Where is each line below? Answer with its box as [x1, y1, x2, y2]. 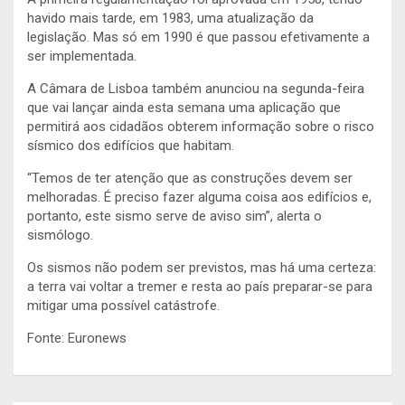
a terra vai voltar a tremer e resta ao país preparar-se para [27, 278, 372, 295]
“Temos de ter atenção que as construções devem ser [27, 169, 353, 186]
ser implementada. [27, 47, 137, 64]
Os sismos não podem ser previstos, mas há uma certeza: [27, 259, 376, 276]
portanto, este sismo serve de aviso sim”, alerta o [27, 207, 322, 224]
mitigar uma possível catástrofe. [27, 297, 220, 314]
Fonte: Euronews [27, 329, 127, 346]
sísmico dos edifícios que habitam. [27, 137, 234, 154]
